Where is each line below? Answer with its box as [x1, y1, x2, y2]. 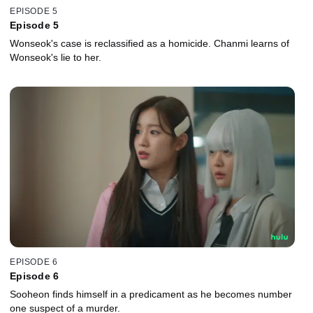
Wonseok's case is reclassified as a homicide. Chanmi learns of [10, 37, 289, 49]
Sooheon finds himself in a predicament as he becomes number [10, 289, 292, 300]
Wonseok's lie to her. [10, 51, 101, 63]
